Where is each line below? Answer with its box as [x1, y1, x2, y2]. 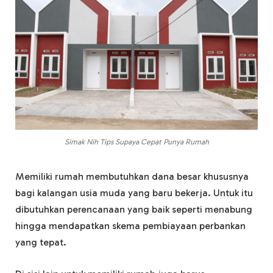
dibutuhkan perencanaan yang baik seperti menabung [15, 204, 252, 216]
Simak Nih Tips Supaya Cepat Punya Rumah [64, 137, 209, 147]
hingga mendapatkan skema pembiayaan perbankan [15, 220, 246, 232]
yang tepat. [15, 236, 66, 249]
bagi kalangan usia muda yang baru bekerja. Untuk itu [15, 187, 253, 199]
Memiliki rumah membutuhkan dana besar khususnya [15, 171, 249, 183]
